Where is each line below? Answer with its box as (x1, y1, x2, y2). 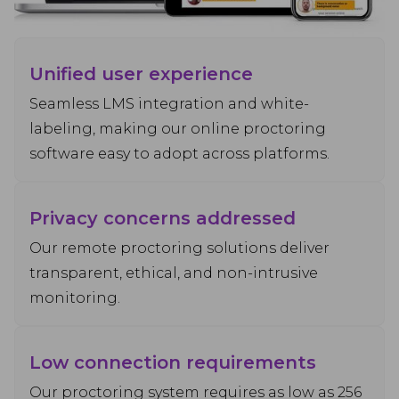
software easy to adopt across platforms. (29, 144, 330, 162)
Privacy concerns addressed (29, 207, 296, 229)
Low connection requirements (29, 351, 316, 373)
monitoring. (29, 289, 120, 306)
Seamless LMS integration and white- (29, 94, 309, 112)
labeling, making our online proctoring (29, 119, 326, 137)
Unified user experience (29, 62, 253, 85)
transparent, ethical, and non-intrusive (29, 264, 318, 281)
